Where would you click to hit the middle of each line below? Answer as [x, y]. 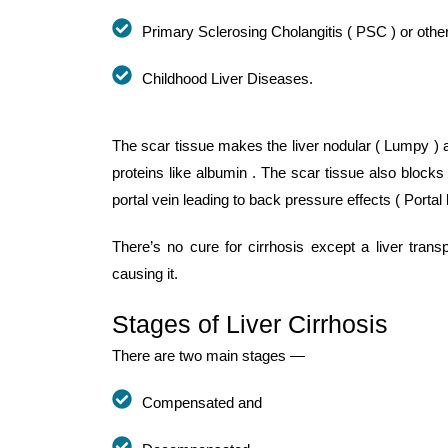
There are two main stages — [208, 355]
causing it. [145, 273]
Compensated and [202, 402]
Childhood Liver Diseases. [227, 78]
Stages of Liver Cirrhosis [250, 323]
